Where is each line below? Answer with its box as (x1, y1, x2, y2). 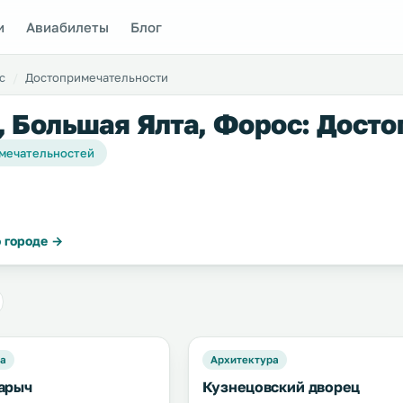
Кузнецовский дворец (201, 378, 360, 396)
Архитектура (210, 354, 279, 366)
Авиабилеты (26, 18, 110, 35)
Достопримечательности (25, 70, 168, 85)
